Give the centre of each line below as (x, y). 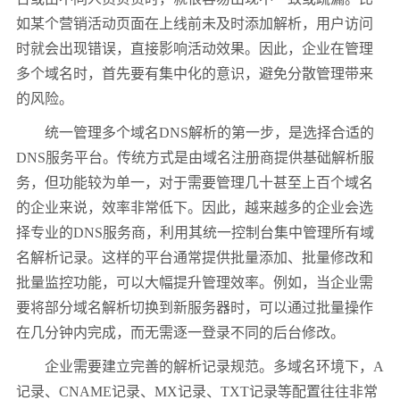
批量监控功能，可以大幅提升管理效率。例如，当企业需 (195, 283)
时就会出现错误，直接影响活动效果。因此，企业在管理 (195, 49)
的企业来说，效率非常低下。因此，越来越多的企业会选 (195, 208)
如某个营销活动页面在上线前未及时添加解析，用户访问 (195, 24)
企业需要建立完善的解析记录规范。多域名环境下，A (200, 367)
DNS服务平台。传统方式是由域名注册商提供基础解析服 (195, 158)
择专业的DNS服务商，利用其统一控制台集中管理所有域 (195, 233)
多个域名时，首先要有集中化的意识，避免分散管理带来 (195, 74)
